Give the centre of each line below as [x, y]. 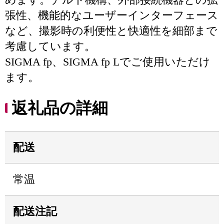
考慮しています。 [50, 46]
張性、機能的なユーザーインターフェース [112, 15]
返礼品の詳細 [60, 108]
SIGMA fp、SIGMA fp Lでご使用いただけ [108, 62]
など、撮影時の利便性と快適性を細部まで [111, 31]
